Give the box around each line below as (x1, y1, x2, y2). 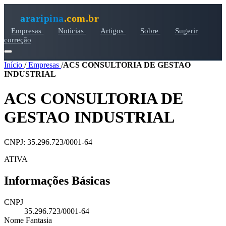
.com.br (64, 12, 99, 24)
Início (4, 61, 24, 69)
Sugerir (175, 26, 198, 35)
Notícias (58, 26, 86, 35)
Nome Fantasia (4, 215, 52, 224)
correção (4, 35, 31, 44)
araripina (20, 12, 64, 24)
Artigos (100, 26, 126, 35)
